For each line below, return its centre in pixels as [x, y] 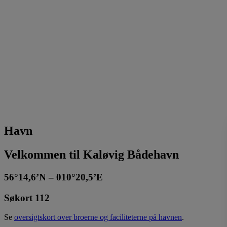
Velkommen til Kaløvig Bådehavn [91, 155]
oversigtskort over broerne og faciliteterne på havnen [98, 217]
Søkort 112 [27, 198]
